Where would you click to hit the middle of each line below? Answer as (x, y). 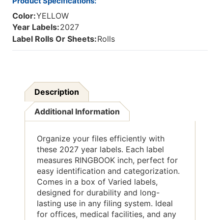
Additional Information (77, 111)
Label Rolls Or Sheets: (55, 39)
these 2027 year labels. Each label (100, 149)
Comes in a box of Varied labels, (97, 181)
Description (57, 92)
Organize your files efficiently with (101, 138)
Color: (24, 15)
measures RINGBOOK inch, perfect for (107, 160)
